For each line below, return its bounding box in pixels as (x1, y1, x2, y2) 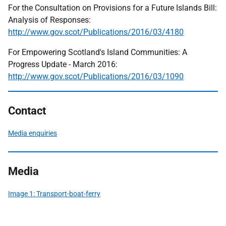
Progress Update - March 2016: (8, 60, 118, 69)
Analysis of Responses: (8, 15, 91, 25)
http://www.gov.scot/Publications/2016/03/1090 (8, 72, 184, 81)
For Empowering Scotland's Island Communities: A (8, 47, 187, 57)
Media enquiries (8, 129, 57, 137)
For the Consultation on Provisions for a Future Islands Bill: (8, 3, 217, 13)
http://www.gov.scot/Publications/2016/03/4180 (8, 27, 184, 37)
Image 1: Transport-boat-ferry (8, 190, 100, 198)
